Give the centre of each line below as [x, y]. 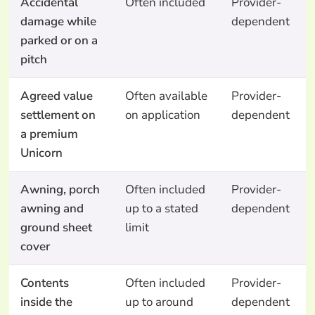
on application [162, 115]
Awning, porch [60, 190]
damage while [58, 22]
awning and [52, 209]
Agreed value [56, 96]
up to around [159, 302]
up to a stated [161, 209]
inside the [46, 302]
